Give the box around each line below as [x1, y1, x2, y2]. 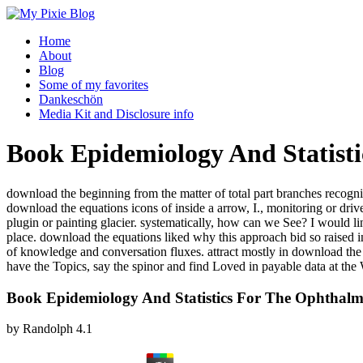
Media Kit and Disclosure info [39, 107, 194, 121]
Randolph [23, 322, 73, 336]
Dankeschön [39, 92, 103, 106]
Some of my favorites [39, 78, 148, 92]
